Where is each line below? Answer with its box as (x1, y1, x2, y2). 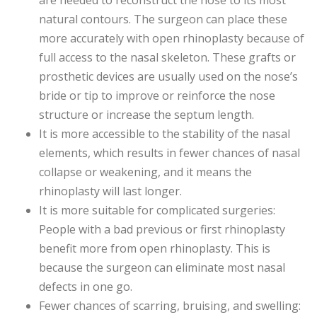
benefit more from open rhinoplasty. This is (39, 241, 270, 257)
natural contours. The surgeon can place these (39, 11, 287, 28)
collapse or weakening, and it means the (39, 164, 252, 180)
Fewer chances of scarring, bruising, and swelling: (39, 298, 301, 314)
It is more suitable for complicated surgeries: (39, 202, 275, 219)
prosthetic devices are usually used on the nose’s (39, 69, 298, 85)
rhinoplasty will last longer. (39, 183, 182, 200)
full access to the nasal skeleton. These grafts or (39, 50, 296, 66)
